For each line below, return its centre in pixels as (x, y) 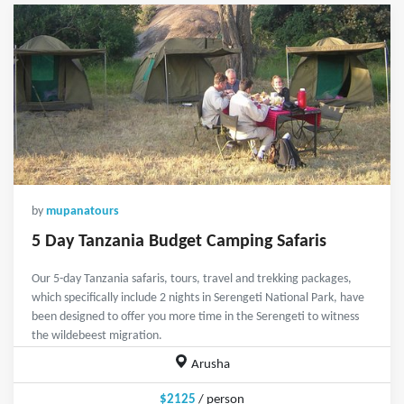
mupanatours (83, 212)
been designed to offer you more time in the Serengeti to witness (195, 317)
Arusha (209, 365)
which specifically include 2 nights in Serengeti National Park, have (198, 298)
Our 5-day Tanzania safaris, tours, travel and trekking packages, (192, 280)
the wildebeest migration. (97, 336)
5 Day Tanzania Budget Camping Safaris (179, 242)
